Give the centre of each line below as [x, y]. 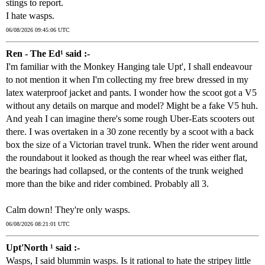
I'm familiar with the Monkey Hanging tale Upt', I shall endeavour [129, 67]
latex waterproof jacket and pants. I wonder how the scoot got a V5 [131, 93]
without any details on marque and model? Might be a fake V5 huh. [132, 106]
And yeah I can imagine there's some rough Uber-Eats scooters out [130, 119]
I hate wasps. [30, 16]
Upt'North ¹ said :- [43, 248]
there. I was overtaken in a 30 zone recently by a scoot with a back [130, 132]
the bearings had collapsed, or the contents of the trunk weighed [125, 171]
